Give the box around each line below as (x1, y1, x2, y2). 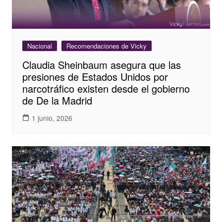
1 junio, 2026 (31, 112, 72, 123)
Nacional (27, 41, 52, 51)
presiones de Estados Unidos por (22, 69, 168, 84)
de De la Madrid (22, 93, 92, 108)
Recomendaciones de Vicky (66, 41, 147, 51)
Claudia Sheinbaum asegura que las (22, 57, 181, 72)
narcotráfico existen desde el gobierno (22, 81, 190, 96)
